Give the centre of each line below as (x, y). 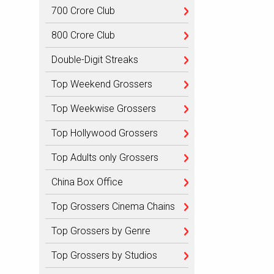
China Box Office (87, 182)
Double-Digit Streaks (95, 60)
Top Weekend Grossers (102, 84)
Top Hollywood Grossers (105, 133)
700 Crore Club (83, 11)
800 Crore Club (83, 35)
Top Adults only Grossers (105, 157)
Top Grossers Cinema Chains (113, 206)
